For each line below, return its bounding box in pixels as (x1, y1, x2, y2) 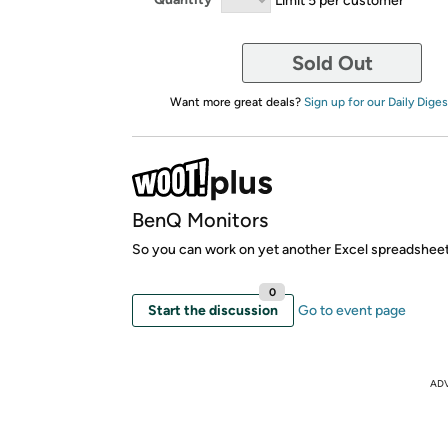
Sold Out (291, 50, 373, 75)
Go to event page (298, 301, 406, 319)
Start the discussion (148, 301, 278, 319)
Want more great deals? (169, 94, 304, 109)
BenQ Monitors (132, 207, 268, 232)
